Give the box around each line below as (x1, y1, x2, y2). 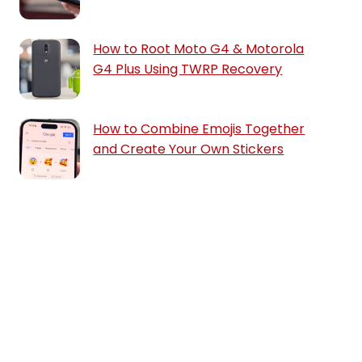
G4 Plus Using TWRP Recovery (93, 60, 283, 78)
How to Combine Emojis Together (93, 120, 305, 138)
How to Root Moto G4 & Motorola (93, 40, 305, 58)
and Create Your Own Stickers (93, 140, 284, 158)
